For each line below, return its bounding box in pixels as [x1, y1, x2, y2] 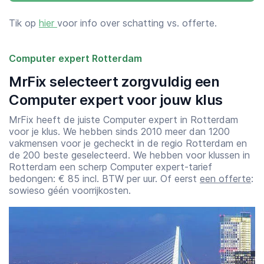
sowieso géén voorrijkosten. [9, 184, 131, 196]
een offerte [200, 173, 251, 184]
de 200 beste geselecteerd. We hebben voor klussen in [9, 149, 250, 161]
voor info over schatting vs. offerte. [57, 17, 217, 29]
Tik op [9, 17, 39, 29]
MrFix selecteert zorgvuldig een [9, 73, 220, 90]
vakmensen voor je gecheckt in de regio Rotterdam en [9, 137, 247, 149]
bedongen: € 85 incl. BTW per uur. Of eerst [9, 173, 200, 184]
